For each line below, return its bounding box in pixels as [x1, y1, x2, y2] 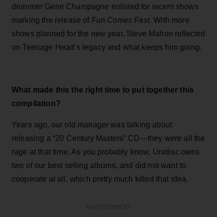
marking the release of [12, 15, 92, 24]
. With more [149, 15, 189, 24]
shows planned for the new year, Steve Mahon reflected [12, 29, 205, 38]
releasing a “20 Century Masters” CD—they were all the [12, 134, 205, 142]
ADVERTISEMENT [86, 204, 131, 210]
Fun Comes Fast [91, 15, 150, 24]
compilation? [12, 99, 61, 108]
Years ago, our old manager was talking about [12, 120, 172, 129]
